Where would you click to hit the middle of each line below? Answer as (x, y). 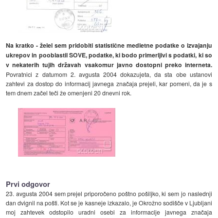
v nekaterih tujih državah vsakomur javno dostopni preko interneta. (109, 64)
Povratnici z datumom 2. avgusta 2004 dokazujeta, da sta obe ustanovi (109, 74)
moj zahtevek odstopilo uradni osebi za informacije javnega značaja (109, 212)
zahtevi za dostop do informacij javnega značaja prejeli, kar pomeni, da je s (109, 83)
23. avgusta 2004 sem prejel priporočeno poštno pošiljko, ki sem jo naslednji (109, 194)
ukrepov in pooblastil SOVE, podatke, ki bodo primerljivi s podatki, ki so (109, 55)
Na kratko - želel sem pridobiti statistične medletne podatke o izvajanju (109, 45)
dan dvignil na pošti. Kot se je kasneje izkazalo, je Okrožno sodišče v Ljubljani (109, 203)
